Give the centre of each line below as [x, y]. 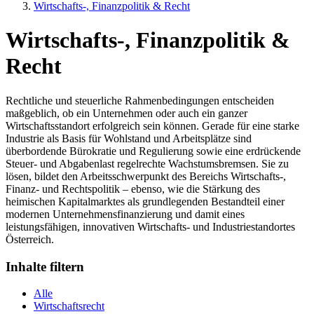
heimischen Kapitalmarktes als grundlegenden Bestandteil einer [145, 201]
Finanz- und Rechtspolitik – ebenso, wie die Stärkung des [133, 189]
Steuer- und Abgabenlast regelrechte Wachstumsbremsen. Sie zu [147, 163]
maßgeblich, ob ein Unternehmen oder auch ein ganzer [127, 113]
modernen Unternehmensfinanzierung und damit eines [125, 214]
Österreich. [30, 239]
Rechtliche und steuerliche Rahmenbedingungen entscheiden [140, 100]
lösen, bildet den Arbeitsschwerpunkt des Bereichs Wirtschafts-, [146, 176]
